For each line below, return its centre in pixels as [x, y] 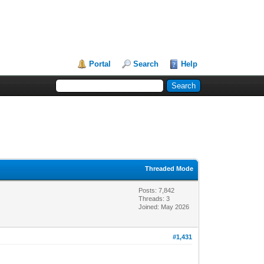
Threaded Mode [169, 168]
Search [146, 64]
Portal [100, 64]
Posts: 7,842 [157, 190]
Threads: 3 [154, 198]
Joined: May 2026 [164, 207]
